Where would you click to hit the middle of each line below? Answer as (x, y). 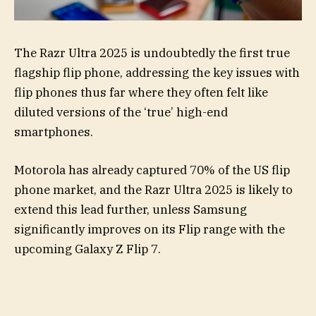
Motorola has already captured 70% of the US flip (152, 170)
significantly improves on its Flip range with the (150, 229)
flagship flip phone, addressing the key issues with (157, 72)
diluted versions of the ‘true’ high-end (121, 112)
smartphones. (54, 132)
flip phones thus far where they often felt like (141, 92)
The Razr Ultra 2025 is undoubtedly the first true (152, 53)
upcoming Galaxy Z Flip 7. (87, 249)
